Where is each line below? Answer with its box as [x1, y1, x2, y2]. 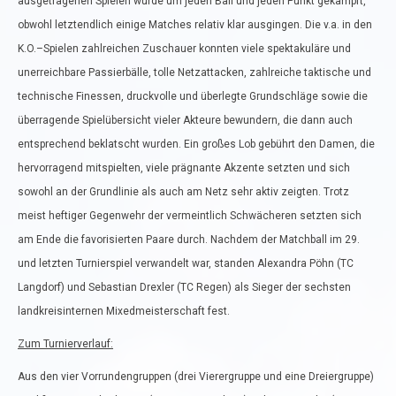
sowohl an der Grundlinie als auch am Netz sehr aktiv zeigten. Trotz [18, 186, 349, 198]
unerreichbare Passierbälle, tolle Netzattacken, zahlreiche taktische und [18, 66, 371, 79]
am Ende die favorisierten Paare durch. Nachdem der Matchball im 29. [18, 233, 360, 246]
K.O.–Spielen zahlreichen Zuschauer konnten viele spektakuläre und [18, 42, 351, 55]
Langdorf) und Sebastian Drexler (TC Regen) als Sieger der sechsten [18, 281, 351, 293]
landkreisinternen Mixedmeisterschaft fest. [18, 305, 230, 317]
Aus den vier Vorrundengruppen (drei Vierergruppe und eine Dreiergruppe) [18, 370, 374, 383]
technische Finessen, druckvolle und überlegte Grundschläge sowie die [18, 90, 368, 103]
